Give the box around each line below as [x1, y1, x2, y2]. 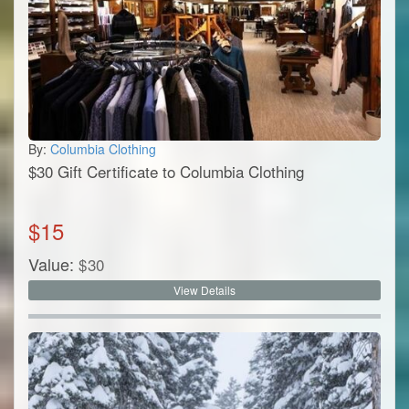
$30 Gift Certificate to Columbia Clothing [28, 160, 304, 184]
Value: [28, 252, 74, 277]
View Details [173, 282, 236, 299]
